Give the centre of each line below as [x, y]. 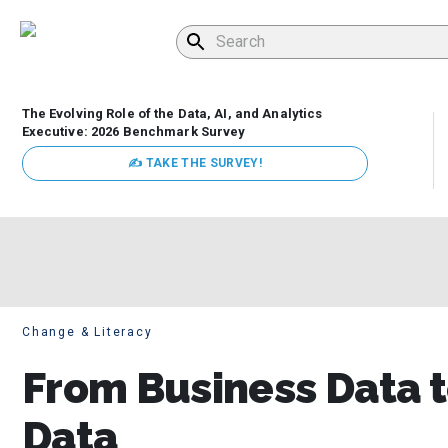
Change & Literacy [87, 332]
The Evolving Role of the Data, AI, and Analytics [172, 114]
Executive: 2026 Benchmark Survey [133, 132]
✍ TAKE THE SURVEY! [195, 163]
